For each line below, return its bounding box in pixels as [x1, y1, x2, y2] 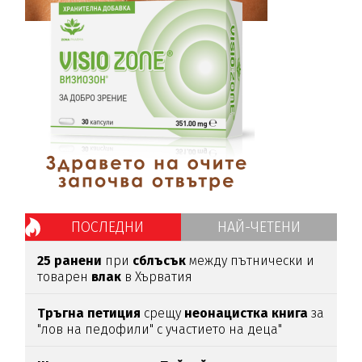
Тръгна [37, 305, 85, 322]
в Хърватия [121, 269, 193, 285]
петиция [87, 305, 141, 322]
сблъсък [133, 253, 187, 269]
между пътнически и [186, 253, 315, 269]
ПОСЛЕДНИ [70, 218, 144, 237]
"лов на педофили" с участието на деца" [37, 322, 283, 338]
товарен [37, 269, 92, 285]
